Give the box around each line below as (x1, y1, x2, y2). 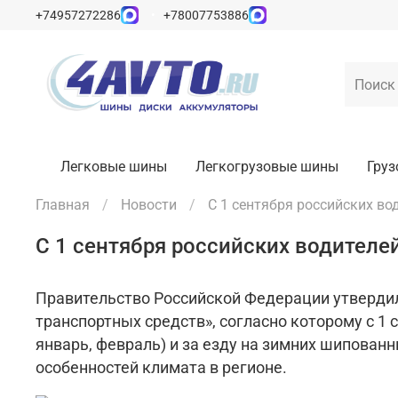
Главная (36, 196, 90, 214)
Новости (121, 196, 177, 214)
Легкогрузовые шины (195, 157, 338, 175)
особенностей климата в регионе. (36, 359, 287, 378)
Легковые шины (60, 157, 167, 175)
